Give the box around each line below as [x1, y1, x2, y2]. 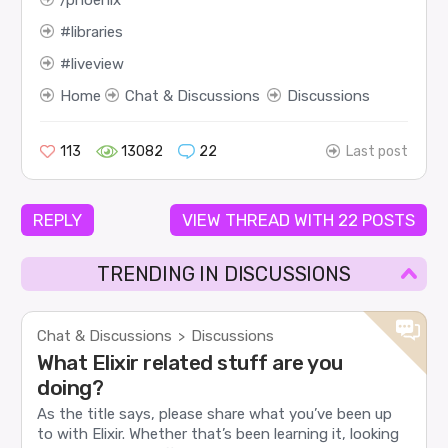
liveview [70, 54, 124, 73]
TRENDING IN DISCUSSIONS [97, 262, 351, 287]
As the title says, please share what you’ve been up [37, 405, 393, 424]
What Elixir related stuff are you [37, 350, 343, 376]
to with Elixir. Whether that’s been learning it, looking [37, 425, 400, 444]
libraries [70, 22, 123, 41]
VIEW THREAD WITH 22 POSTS [181, 210, 415, 231]
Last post [346, 142, 409, 160]
